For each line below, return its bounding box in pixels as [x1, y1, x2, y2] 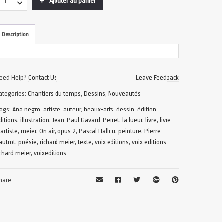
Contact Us [28, 74, 57, 81]
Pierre [144, 127, 161, 135]
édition [137, 106, 157, 113]
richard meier [40, 138, 75, 146]
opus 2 [57, 127, 76, 135]
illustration [20, 116, 50, 124]
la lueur [122, 116, 143, 124]
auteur [63, 106, 81, 113]
